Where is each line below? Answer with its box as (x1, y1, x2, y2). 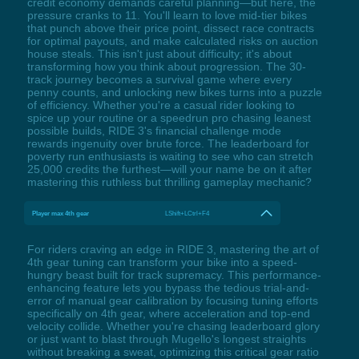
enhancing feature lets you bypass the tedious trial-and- (26, 281, 309, 295)
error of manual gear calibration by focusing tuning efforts (26, 294, 318, 308)
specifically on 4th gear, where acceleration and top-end (26, 307, 310, 321)
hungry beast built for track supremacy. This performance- (26, 268, 321, 282)
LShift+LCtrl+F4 (165, 209, 210, 218)
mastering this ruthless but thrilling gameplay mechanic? (26, 175, 312, 189)
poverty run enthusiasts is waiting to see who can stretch (26, 150, 313, 163)
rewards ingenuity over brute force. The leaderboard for (26, 137, 309, 151)
